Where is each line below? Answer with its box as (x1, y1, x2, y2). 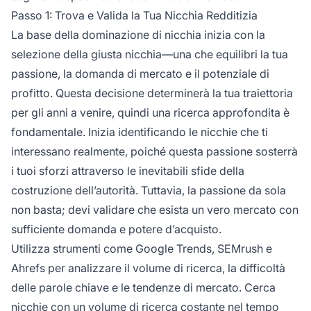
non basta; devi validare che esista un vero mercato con (11, 202, 299, 217)
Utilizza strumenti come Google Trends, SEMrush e (11, 241, 272, 255)
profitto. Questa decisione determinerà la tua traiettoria (11, 85, 293, 100)
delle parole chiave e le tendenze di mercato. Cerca (11, 280, 276, 294)
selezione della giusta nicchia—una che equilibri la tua (11, 47, 288, 61)
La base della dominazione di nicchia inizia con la (11, 27, 265, 42)
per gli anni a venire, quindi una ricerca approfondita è (11, 105, 289, 119)
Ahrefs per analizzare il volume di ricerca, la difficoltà (11, 260, 285, 275)
